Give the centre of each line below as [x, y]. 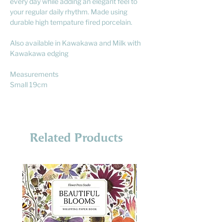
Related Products [76, 138]
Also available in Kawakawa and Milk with [75, 43]
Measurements [34, 74]
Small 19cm [29, 84]
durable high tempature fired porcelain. [72, 22]
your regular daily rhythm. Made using [69, 11]
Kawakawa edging [39, 53]
